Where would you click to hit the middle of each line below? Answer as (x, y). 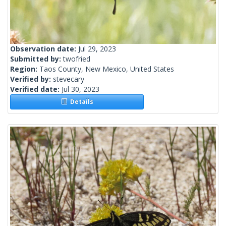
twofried (77, 59)
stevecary (69, 79)
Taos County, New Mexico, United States (107, 69)
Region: (25, 69)
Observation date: (44, 49)
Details (80, 102)
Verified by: (32, 79)
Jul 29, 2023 (97, 49)
